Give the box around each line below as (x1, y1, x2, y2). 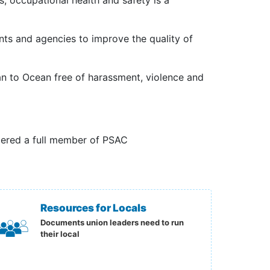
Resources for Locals (40, 202, 147, 214)
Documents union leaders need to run (40, 218, 184, 227)
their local (40, 229, 80, 239)
